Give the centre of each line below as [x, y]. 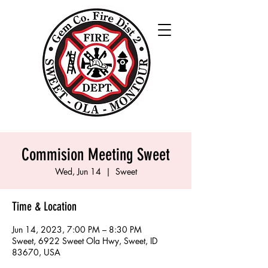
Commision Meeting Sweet [96, 155]
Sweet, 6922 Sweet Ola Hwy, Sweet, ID [85, 241]
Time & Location [44, 206]
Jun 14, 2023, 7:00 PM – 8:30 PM [77, 229]
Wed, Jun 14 [78, 171]
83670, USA [36, 252]
